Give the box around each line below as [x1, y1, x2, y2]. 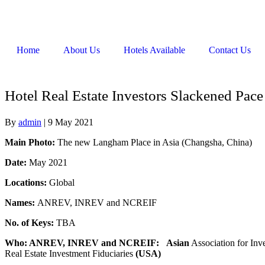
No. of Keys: [5, 217, 56, 228]
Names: [5, 197, 37, 208]
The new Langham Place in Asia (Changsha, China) [55, 137, 252, 147]
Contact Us [209, 45, 251, 55]
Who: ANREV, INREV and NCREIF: [5, 237, 161, 248]
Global [47, 177, 75, 188]
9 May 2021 [48, 117, 93, 127]
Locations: [5, 177, 47, 188]
